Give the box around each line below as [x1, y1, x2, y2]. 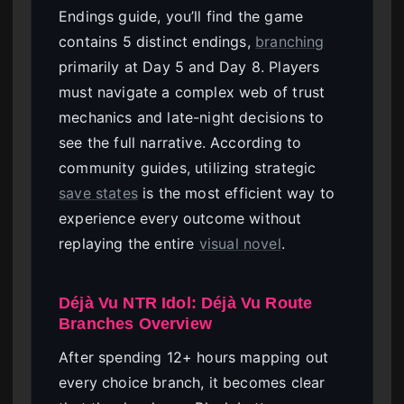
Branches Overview [59, 313, 212, 333]
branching [255, 32, 325, 50]
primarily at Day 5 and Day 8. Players [59, 57, 320, 76]
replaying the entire [59, 234, 199, 252]
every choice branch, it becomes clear [59, 373, 326, 392]
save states [59, 183, 138, 202]
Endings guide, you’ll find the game [59, 6, 304, 25]
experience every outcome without [59, 208, 302, 227]
